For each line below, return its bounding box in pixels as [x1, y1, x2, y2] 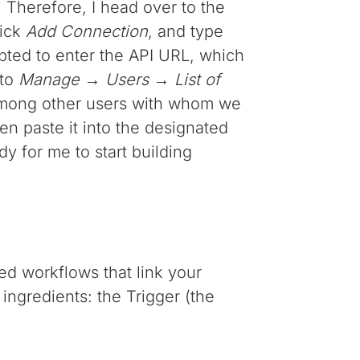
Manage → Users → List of [18, 70, 221, 90]
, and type [148, 22, 224, 42]
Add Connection [26, 22, 149, 42]
